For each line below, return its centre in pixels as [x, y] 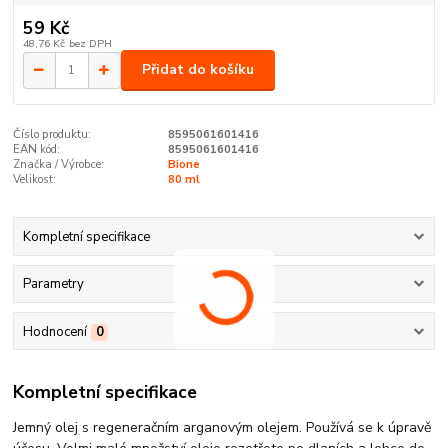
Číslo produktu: [52, 134]
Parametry [53, 284]
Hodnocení [54, 331]
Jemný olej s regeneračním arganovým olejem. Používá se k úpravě [222, 428]
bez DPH [90, 43]
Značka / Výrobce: [59, 164]
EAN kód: [37, 149]
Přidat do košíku [198, 70]
